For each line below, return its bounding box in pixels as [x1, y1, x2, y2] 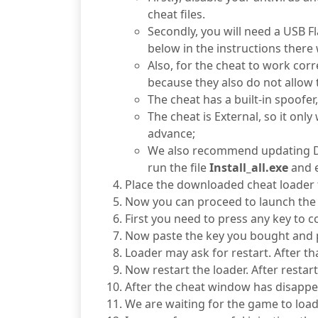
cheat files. [148, 6, 205, 22]
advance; [148, 126, 195, 141]
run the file [148, 160, 209, 175]
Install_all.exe [209, 160, 288, 175]
